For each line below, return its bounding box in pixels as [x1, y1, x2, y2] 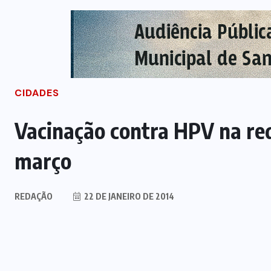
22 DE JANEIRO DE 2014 [82, 191, 174, 202]
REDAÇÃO [15, 191, 53, 202]
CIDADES [15, 87, 59, 100]
